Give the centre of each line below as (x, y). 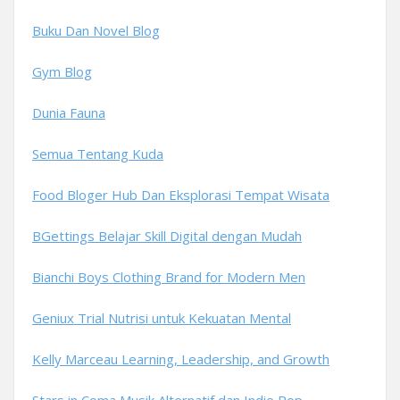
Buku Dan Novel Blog (96, 30)
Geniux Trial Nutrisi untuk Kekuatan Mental (162, 318)
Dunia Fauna (69, 112)
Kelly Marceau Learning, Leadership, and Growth (181, 359)
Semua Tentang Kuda (98, 154)
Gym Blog (62, 71)
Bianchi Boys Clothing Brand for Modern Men (169, 277)
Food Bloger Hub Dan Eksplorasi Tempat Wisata (181, 195)
